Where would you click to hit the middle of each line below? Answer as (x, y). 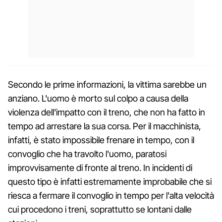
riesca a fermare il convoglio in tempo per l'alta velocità (111, 195)
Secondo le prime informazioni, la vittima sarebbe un (107, 84)
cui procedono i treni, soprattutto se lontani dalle (100, 209)
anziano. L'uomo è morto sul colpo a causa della (98, 98)
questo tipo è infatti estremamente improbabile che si (110, 181)
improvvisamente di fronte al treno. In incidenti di (100, 167)
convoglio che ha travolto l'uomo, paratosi (87, 154)
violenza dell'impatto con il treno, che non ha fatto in (107, 112)
